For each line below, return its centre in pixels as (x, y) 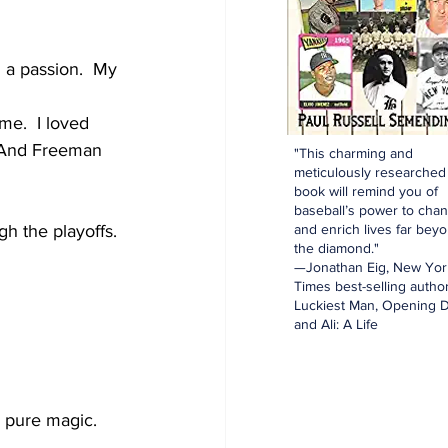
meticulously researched (370, 172)
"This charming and (353, 153)
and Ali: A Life (336, 324)
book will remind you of (366, 191)
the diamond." (336, 248)
